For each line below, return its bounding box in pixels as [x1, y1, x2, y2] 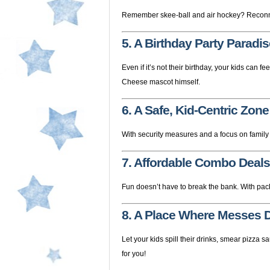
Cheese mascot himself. [122, 78, 200, 86]
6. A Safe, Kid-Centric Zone [122, 103, 269, 118]
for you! [122, 250, 146, 258]
